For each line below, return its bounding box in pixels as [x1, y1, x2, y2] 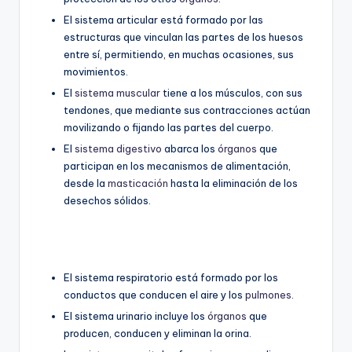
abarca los [162, 142, 218, 156]
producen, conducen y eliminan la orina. [64, 327, 251, 340]
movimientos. [64, 64, 128, 78]
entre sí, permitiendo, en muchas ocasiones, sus [64, 47, 294, 60]
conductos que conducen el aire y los [64, 288, 245, 302]
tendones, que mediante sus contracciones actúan [64, 104, 310, 117]
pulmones [245, 288, 291, 302]
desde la [64, 177, 108, 190]
